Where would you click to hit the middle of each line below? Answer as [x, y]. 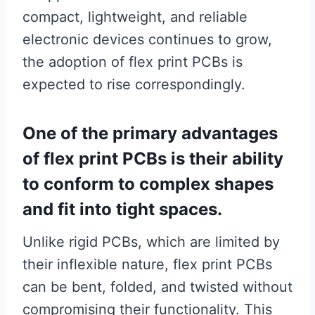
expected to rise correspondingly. [134, 84]
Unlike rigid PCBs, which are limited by [151, 242]
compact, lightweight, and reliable [135, 17]
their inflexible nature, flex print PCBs [147, 264]
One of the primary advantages [150, 133]
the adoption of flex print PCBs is [133, 62]
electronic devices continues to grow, [147, 39]
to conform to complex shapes [148, 184]
